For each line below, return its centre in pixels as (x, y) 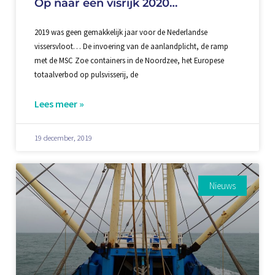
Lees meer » (59, 104)
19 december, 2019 (63, 138)
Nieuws (223, 186)
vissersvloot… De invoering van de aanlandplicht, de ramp (131, 46)
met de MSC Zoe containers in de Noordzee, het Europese (129, 60)
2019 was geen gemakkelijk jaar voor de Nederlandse (121, 32)
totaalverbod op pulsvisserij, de (86, 75)
